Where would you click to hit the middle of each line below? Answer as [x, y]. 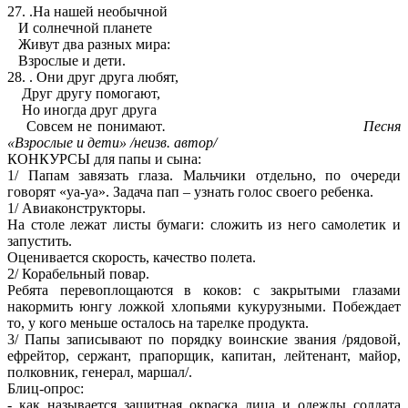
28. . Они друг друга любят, [93, 77]
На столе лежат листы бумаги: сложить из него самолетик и [204, 225]
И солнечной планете [80, 28]
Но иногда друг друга [82, 110]
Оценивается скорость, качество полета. [132, 258]
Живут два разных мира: [89, 45]
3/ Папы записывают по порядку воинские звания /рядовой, [204, 340]
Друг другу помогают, [84, 94]
